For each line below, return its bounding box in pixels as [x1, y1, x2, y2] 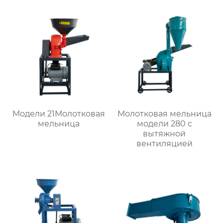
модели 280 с [136, 118, 192, 128]
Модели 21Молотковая [12, 109, 105, 118]
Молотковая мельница [117, 109, 212, 118]
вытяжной [143, 128, 186, 138]
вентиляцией [136, 138, 193, 148]
